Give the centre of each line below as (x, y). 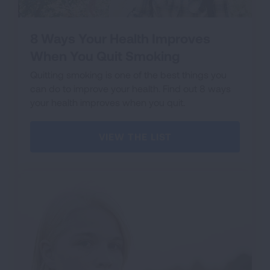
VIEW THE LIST (135, 136)
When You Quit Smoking (105, 55)
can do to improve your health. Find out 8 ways (130, 88)
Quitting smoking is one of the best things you (128, 74)
